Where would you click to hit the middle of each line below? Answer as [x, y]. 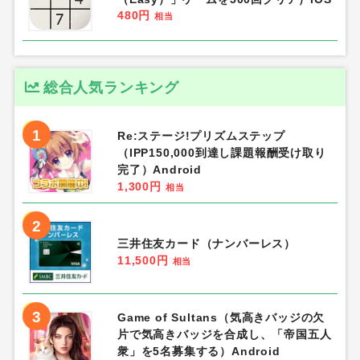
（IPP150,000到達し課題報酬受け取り [221, 153]
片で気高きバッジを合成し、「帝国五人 [224, 335]
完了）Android [159, 170]
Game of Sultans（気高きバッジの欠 [221, 318]
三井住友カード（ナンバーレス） [206, 244]
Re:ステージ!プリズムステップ [201, 136]
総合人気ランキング [111, 88]
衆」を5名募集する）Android [198, 352]
